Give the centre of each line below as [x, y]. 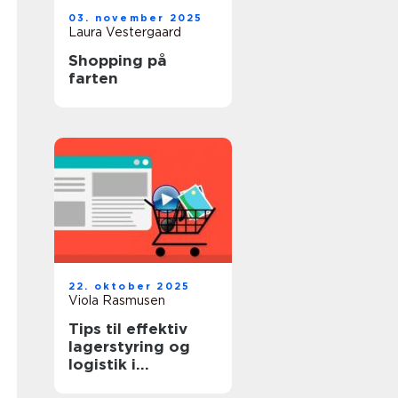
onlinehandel [120, 382]
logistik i [102, 364]
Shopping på [118, 60]
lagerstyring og [129, 346]
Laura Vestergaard [125, 32]
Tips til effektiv [128, 329]
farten [93, 78]
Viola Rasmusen [117, 300]
